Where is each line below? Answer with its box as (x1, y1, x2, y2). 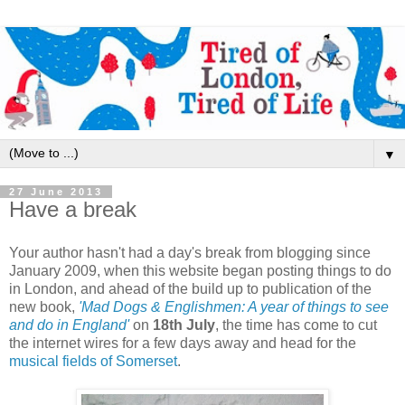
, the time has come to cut (215, 316, 377, 333)
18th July (153, 316, 215, 333)
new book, (9, 298, 75, 315)
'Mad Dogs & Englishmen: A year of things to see (79, 298, 389, 315)
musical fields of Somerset (9, 353, 177, 369)
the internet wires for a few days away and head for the (9, 334, 356, 351)
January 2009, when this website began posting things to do (9, 262, 391, 278)
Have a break (9, 197, 137, 222)
